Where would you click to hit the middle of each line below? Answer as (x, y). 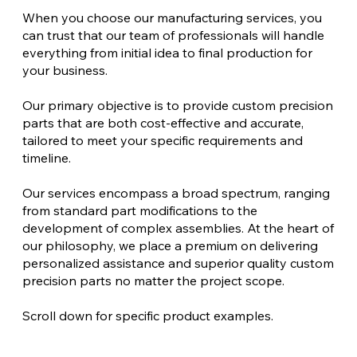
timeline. (46, 158)
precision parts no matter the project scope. (153, 281)
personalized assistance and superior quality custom (178, 263)
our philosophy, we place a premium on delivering (170, 246)
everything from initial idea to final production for (167, 53)
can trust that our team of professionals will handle (173, 35)
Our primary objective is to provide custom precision (177, 106)
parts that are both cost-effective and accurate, (163, 123)
